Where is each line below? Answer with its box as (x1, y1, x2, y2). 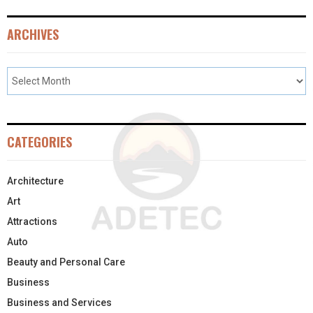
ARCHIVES (7, 24, 59, 43)
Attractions (7, 215, 57, 227)
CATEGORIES (7, 132, 72, 151)
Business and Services (7, 296, 112, 308)
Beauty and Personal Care (7, 256, 125, 268)
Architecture (7, 175, 64, 187)
